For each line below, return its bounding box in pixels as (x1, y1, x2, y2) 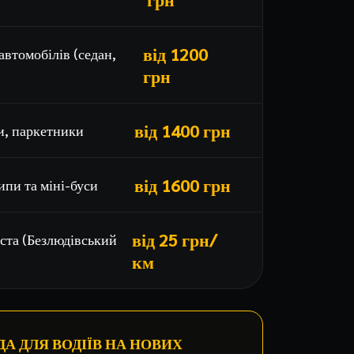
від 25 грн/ (131, 228, 218, 250)
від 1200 (142, 43, 208, 65)
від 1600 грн (134, 174, 231, 196)
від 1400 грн (134, 119, 231, 141)
